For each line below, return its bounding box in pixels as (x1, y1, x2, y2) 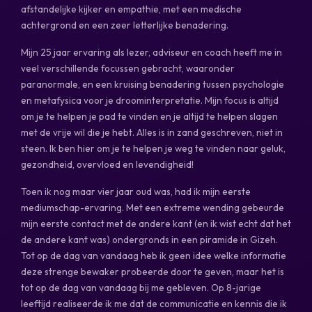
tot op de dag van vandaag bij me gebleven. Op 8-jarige (21, 281, 261, 294)
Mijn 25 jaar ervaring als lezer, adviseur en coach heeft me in (21, 45, 282, 58)
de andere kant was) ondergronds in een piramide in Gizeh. (21, 233, 278, 246)
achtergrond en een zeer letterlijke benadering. (21, 18, 228, 31)
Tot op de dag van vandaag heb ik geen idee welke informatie (21, 249, 286, 262)
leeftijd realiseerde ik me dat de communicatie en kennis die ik (21, 297, 287, 310)
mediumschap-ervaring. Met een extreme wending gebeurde (21, 201, 284, 214)
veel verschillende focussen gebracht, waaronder (21, 61, 235, 75)
